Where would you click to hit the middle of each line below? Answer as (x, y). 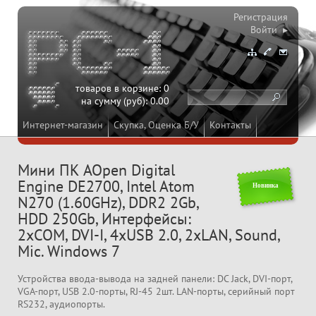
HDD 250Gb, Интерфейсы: (104, 219)
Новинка (265, 185)
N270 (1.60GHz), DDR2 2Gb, (108, 202)
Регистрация (261, 17)
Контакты (230, 125)
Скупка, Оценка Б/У (156, 125)
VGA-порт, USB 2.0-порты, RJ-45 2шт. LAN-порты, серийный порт (156, 291)
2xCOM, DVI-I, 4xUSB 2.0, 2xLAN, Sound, (148, 235)
